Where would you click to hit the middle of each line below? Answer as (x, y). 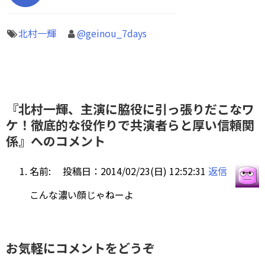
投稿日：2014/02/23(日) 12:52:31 (134, 171)
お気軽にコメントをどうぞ (80, 248)
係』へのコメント (56, 140)
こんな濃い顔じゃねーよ (82, 194)
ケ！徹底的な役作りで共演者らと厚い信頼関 (130, 125)
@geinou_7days (112, 33)
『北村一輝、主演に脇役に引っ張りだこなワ (130, 109)
